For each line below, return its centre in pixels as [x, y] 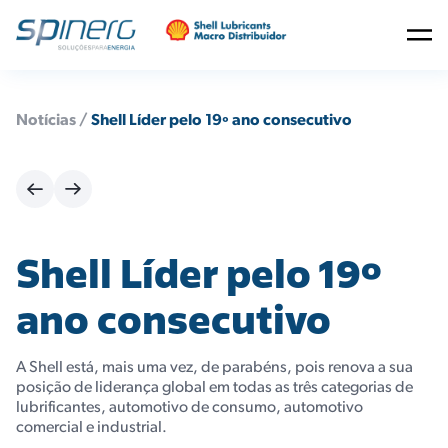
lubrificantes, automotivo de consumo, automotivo [189, 408]
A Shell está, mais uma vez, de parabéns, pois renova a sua [214, 368]
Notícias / [52, 121]
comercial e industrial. [91, 428]
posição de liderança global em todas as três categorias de [214, 388]
